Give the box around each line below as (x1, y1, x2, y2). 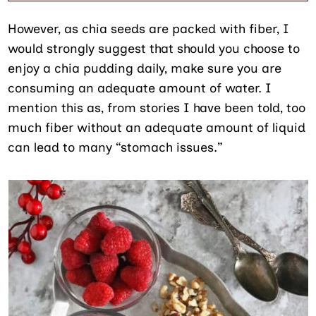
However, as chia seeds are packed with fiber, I (8, 21, 290, 37)
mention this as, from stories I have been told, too (8, 100, 306, 116)
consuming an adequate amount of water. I (8, 80, 272, 97)
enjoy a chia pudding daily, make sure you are (8, 61, 282, 77)
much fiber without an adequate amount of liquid (8, 120, 306, 136)
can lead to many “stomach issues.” (8, 140, 224, 156)
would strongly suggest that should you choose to (8, 41, 300, 57)
